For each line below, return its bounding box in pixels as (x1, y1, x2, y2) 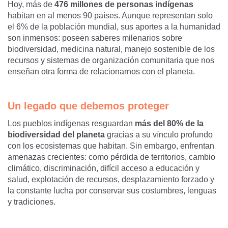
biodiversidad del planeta (8, 130, 105, 139)
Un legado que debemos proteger (8, 100, 169, 111)
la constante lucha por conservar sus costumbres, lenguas (8, 186, 216, 195)
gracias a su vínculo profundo (105, 130, 213, 139)
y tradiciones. (8, 197, 55, 206)
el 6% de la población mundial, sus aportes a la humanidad (8, 22, 220, 31)
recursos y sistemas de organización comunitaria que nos (8, 56, 214, 65)
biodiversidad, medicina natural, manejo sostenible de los (8, 45, 215, 53)
